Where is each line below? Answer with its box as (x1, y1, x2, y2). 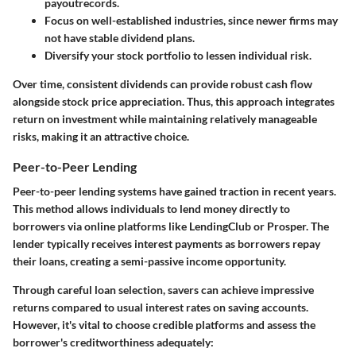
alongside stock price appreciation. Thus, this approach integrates (13, 94, 335, 108)
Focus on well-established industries (44, 13, 223, 27)
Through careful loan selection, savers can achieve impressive (13, 283, 314, 297)
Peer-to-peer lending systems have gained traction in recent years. (13, 184, 336, 199)
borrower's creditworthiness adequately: (13, 335, 214, 350)
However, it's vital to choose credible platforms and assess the (13, 318, 315, 332)
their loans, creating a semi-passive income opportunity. (13, 254, 286, 269)
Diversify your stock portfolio (44, 48, 191, 62)
